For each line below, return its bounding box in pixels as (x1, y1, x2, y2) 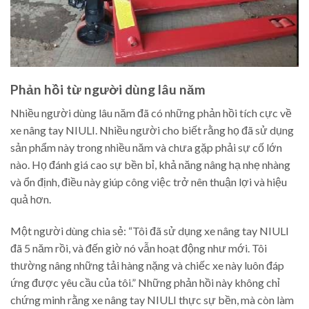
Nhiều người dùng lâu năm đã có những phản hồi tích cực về (10, 106, 292, 120)
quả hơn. (10, 192, 51, 206)
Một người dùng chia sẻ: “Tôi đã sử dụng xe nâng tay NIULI (10, 223, 289, 237)
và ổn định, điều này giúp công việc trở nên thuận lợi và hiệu (10, 175, 287, 189)
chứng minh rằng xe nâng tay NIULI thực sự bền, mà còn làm (10, 292, 294, 306)
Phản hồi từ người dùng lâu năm (10, 81, 206, 97)
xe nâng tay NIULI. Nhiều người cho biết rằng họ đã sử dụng (10, 123, 294, 137)
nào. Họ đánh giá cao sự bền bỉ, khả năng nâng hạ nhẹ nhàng (10, 158, 290, 172)
